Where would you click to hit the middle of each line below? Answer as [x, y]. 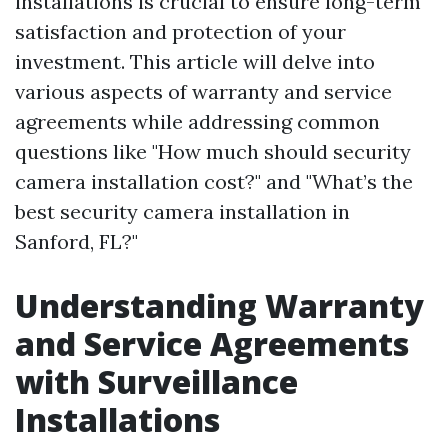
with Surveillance [156, 381]
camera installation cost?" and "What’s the [214, 181]
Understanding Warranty [219, 305]
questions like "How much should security [213, 151]
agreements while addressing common [197, 121]
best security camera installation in [182, 211]
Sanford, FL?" [76, 241]
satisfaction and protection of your [180, 31]
